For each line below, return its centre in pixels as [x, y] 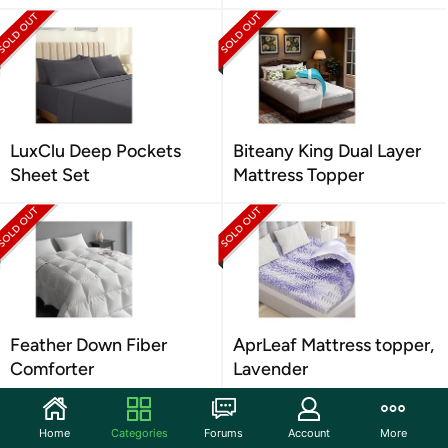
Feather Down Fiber [88, 345]
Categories [139, 432]
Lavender [270, 369]
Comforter [52, 369]
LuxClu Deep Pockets [95, 151]
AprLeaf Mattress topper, [333, 345]
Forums [224, 432]
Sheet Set [50, 175]
